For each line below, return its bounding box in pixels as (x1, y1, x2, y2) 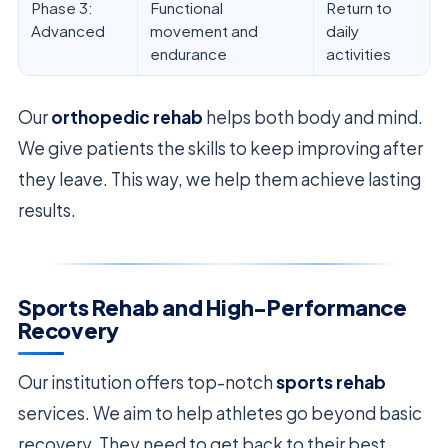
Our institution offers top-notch (18, 371, 276, 394)
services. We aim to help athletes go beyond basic (18, 402, 422, 425)
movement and (150, 21, 258, 41)
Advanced (31, 21, 105, 41)
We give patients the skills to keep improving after (18, 137, 423, 160)
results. (18, 199, 76, 222)
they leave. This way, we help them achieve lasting (18, 168, 421, 191)
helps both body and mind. (203, 106, 423, 129)
